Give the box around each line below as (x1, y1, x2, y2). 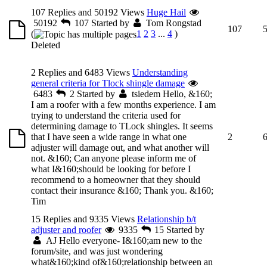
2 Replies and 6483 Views (31, 67, 130, 77)
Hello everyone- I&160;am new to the (58, 235, 202, 246)
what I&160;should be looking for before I (31, 163, 191, 174)
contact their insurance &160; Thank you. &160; (31, 185, 213, 195)
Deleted (31, 40, 60, 51)
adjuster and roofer (31, 224, 101, 235)
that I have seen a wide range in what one (31, 131, 187, 142)
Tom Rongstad (146, 17, 202, 28)
